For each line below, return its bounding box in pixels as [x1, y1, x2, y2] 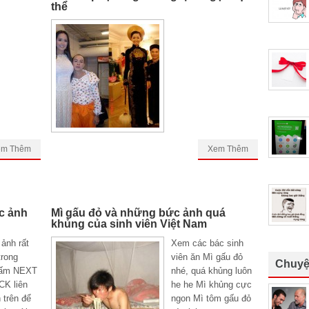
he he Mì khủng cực [171, 279, 252, 290]
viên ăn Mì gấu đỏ [171, 252, 243, 262]
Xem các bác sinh [171, 238, 243, 248]
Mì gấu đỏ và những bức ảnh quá [51, 207, 226, 219]
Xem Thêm [208, 144, 248, 154]
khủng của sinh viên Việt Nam [51, 218, 207, 230]
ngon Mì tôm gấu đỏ [171, 293, 251, 303]
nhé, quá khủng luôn [171, 266, 252, 276]
